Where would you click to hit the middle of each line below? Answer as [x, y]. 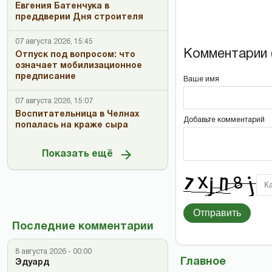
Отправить [217, 212]
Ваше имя [201, 79]
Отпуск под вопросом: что [75, 55]
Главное [203, 262]
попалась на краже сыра [72, 125]
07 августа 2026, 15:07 [54, 101]
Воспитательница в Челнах [77, 114]
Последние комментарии [83, 227]
